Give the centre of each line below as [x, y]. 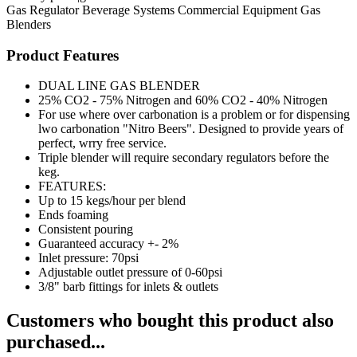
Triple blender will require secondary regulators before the [184, 158]
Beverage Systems [128, 10]
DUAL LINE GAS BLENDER [119, 86]
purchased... [56, 342]
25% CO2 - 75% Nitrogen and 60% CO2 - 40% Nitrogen [183, 100]
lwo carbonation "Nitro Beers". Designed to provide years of [191, 129]
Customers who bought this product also [170, 321]
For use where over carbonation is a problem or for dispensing [194, 115]
